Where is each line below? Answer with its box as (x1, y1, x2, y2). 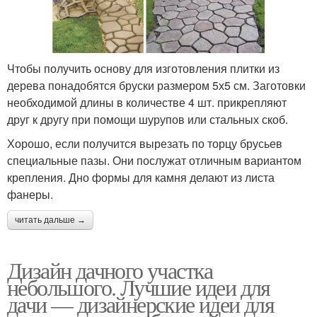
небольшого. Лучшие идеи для (7, 271, 270, 302)
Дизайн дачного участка (7, 254, 213, 285)
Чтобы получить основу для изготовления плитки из (7, 59, 279, 76)
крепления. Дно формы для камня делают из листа (7, 168, 275, 185)
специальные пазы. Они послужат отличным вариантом (7, 151, 301, 168)
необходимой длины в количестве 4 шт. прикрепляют (7, 93, 287, 110)
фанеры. (7, 185, 53, 202)
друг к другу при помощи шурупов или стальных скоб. (7, 110, 288, 127)
